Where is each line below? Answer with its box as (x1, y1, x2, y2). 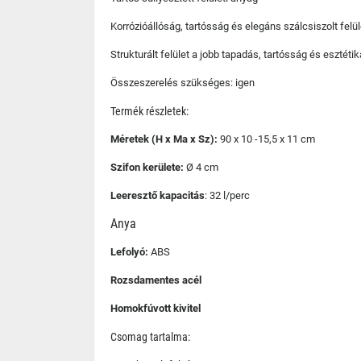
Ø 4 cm (184, 161, 218, 173)
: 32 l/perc (205, 189, 250, 201)
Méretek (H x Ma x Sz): (110, 133, 218, 145)
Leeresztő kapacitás (110, 189, 205, 201)
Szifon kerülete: (110, 161, 184, 173)
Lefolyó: (110, 246, 148, 258)
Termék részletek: (110, 105, 189, 118)
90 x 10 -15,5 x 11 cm (218, 133, 315, 145)
